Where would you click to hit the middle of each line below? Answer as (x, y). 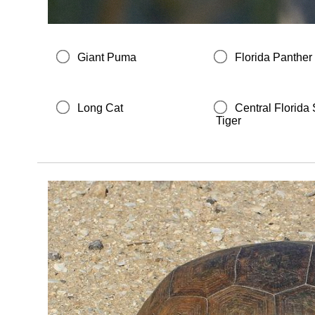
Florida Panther (274, 57)
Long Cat (100, 108)
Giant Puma (107, 57)
